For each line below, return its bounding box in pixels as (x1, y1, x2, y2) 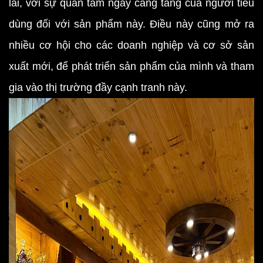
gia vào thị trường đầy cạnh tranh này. (9, 82, 187, 93)
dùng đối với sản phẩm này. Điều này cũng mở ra (9, 18, 254, 30)
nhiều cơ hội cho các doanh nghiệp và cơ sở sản (9, 39, 254, 51)
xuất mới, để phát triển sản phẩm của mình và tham (9, 60, 254, 72)
